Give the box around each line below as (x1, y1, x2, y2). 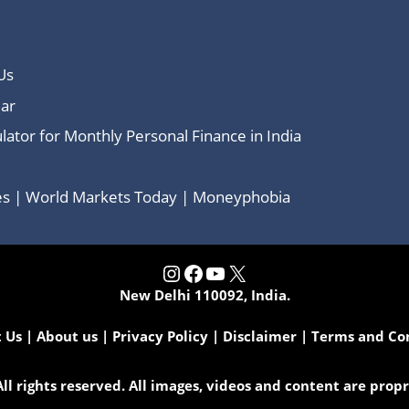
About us (36, 326, 98, 345)
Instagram (160, 257, 274, 288)
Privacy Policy (111, 326, 208, 345)
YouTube (204, 257, 299, 288)
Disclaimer (222, 326, 297, 345)
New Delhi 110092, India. (119, 286, 290, 305)
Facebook (182, 257, 286, 288)
